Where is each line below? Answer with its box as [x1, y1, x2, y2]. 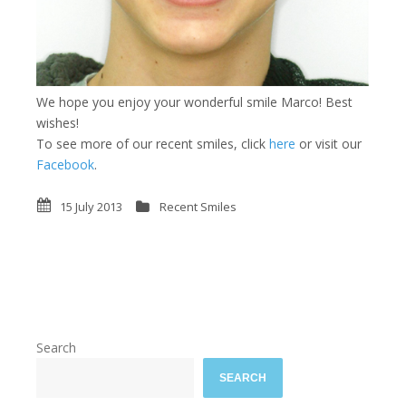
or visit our [295, 134, 362, 152]
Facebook [36, 155, 94, 173]
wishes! [36, 113, 79, 131]
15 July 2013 [60, 198, 122, 215]
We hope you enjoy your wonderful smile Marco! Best [36, 92, 353, 111]
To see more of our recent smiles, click [36, 134, 269, 152]
